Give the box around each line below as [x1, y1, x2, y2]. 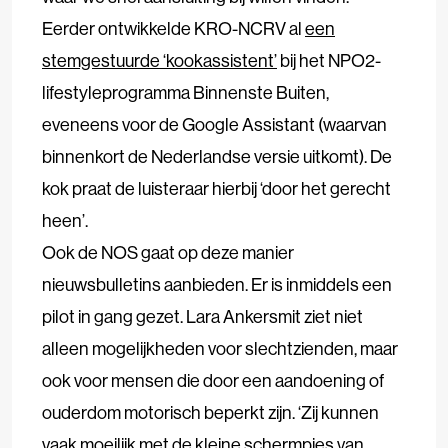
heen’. [42, 208, 88, 232]
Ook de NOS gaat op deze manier [42, 240, 294, 264]
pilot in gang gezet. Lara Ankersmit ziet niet [42, 304, 363, 328]
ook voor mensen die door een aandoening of [42, 368, 384, 392]
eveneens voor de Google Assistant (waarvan [42, 112, 387, 136]
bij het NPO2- [277, 48, 381, 72]
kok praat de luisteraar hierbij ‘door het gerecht [42, 176, 391, 200]
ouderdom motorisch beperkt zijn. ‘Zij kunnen [42, 400, 379, 424]
